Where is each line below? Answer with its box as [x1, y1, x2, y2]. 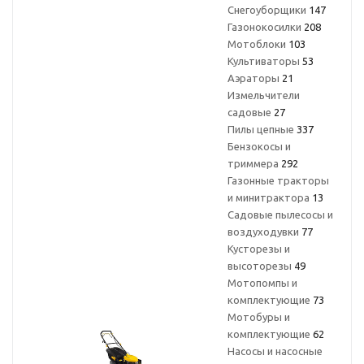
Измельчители [227, 89, 300, 101]
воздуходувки [227, 226, 301, 237]
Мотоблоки [227, 38, 288, 50]
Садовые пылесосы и [227, 209, 333, 220]
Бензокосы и [227, 141, 291, 152]
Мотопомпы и [227, 277, 297, 288]
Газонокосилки [227, 21, 304, 32]
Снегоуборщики [227, 4, 309, 15]
